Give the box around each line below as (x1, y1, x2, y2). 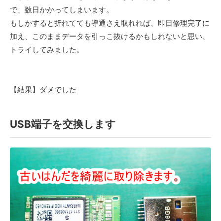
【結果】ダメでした (10, 84, 76, 94)
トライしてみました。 (10, 44, 84, 54)
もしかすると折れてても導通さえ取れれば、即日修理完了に (10, 18, 210, 28)
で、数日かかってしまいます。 (10, 4, 113, 14)
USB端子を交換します (10, 117, 116, 130)
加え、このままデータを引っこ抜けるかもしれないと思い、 (10, 31, 210, 41)
